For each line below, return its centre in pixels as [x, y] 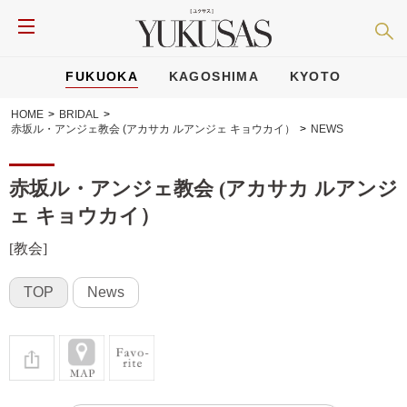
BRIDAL [79, 115]
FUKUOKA [102, 76]
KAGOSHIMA [214, 76]
